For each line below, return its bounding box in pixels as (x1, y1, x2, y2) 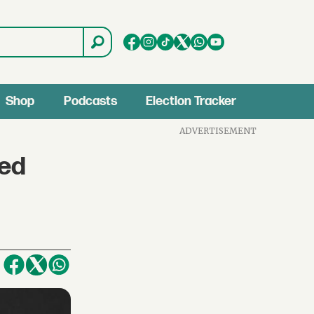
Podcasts (63, 94, 117, 109)
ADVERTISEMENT (179, 125, 257, 136)
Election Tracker (146, 94, 237, 109)
